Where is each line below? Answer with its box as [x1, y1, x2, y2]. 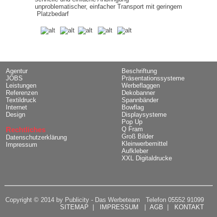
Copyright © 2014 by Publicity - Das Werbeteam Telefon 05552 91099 [5, 196, 212, 204]
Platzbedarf [37, 10, 69, 18]
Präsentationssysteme [121, 75, 185, 82]
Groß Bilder [121, 133, 154, 140]
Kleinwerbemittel [121, 140, 168, 148]
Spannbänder [121, 96, 158, 104]
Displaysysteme [121, 111, 167, 119]
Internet [5, 104, 27, 111]
